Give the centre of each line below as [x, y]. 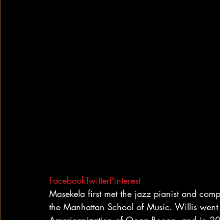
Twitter [97, 180]
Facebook [67, 180]
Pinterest [125, 180]
